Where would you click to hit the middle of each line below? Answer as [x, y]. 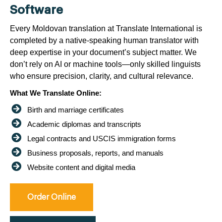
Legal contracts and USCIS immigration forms [102, 138]
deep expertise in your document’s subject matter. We [103, 52]
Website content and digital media [81, 167]
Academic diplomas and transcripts [84, 124]
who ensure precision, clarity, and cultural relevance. [102, 76]
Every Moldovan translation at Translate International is [106, 28]
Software [36, 10]
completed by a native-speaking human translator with [104, 40]
